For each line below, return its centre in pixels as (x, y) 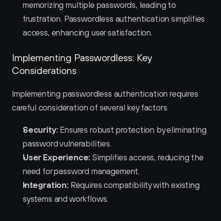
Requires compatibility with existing (134, 185)
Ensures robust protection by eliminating (132, 130)
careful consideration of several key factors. (90, 108)
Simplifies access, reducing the (147, 157)
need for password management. (81, 171)
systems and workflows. (66, 199)
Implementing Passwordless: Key (82, 57)
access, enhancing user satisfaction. (88, 33)
